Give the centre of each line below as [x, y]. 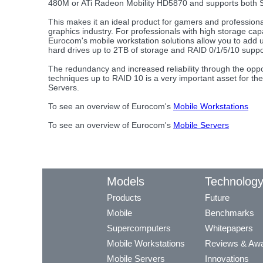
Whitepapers [229, 228]
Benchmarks [230, 213]
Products [124, 197]
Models [126, 181]
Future [217, 197]
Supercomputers [139, 228]
